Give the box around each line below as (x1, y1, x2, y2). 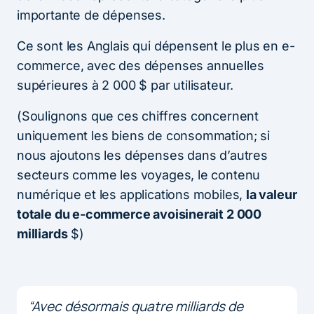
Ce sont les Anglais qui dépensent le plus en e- (17, 38, 295, 53)
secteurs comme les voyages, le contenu (17, 167, 261, 182)
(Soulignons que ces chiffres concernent (17, 108, 259, 123)
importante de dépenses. (17, 7, 165, 22)
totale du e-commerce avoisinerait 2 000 (17, 206, 261, 221)
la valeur (245, 186, 297, 202)
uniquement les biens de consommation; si (17, 128, 270, 143)
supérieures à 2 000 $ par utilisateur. (17, 77, 234, 93)
